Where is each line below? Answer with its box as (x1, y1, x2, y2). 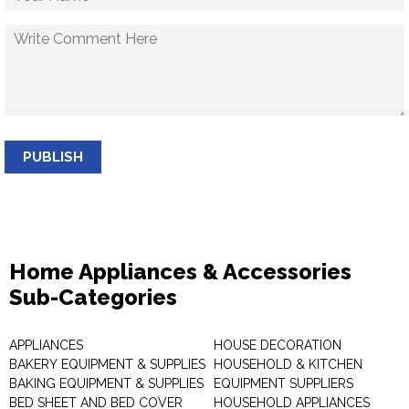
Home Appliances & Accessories (9, 258, 351, 285)
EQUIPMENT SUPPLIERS (214, 376, 353, 391)
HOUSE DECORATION (214, 338, 341, 352)
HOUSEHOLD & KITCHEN (214, 357, 362, 372)
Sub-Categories (9, 284, 177, 310)
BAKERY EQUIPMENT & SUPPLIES (9, 357, 205, 372)
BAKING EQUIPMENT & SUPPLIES (9, 376, 204, 391)
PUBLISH (23, 149, 83, 165)
